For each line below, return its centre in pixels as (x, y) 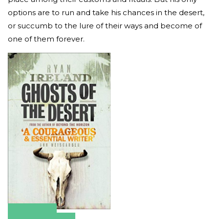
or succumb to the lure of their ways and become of (105, 25)
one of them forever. (46, 39)
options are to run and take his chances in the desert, (106, 12)
